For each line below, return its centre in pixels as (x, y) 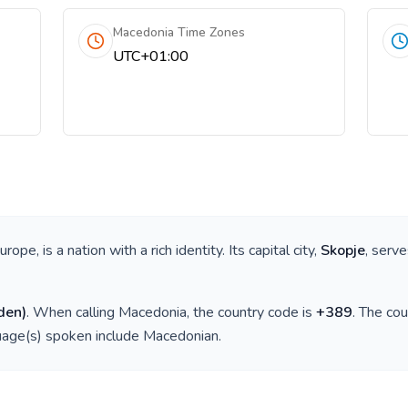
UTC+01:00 (151, 56)
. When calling (72, 312)
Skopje (343, 250)
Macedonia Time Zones (179, 32)
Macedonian (181, 336)
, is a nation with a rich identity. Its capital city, (178, 250)
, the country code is (251, 312)
